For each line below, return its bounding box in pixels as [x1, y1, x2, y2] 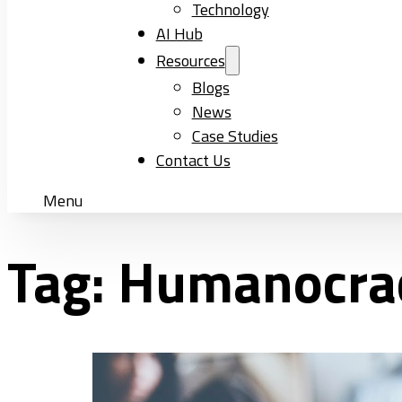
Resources [155, 48, 225, 73]
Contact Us [155, 148, 231, 172]
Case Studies [191, 124, 278, 148]
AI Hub [155, 22, 203, 46]
